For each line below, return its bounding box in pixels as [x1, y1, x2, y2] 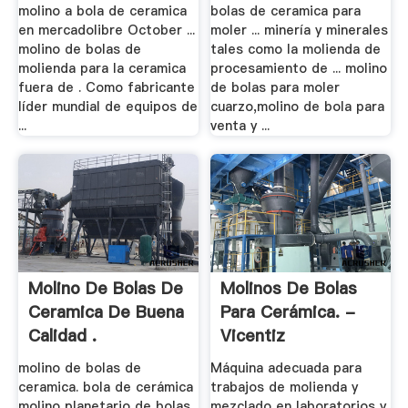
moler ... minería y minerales [210, 20, 389, 39]
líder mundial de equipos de [17, 97, 198, 116]
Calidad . [27, 324, 97, 348]
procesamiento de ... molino [210, 58, 388, 77]
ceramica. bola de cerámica [17, 378, 193, 397]
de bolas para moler [210, 77, 341, 97]
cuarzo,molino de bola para [210, 97, 385, 116]
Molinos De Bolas [220, 277, 358, 301]
